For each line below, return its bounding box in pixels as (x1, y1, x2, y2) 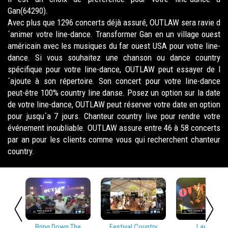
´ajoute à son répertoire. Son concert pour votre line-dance (8, 76, 220, 86)
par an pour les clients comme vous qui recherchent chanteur (8, 134, 220, 145)
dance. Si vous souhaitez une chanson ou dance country (8, 52, 220, 63)
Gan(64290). (8, 6, 48, 16)
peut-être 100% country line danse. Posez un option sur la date (8, 88, 220, 98)
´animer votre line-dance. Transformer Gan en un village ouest (8, 29, 220, 39)
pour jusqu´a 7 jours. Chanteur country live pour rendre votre (8, 111, 220, 121)
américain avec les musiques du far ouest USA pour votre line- (8, 41, 220, 51)
